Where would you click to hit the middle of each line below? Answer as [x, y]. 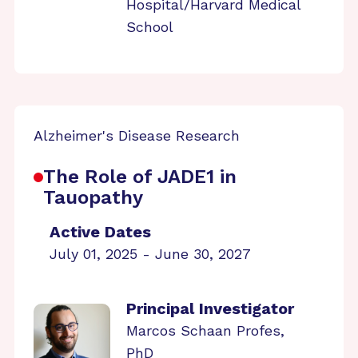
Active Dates [100, 232]
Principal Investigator [210, 308]
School [150, 27]
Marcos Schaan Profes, [205, 330]
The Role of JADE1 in [140, 177]
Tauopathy [93, 197]
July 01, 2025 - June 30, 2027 [150, 254]
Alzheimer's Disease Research [137, 135]
